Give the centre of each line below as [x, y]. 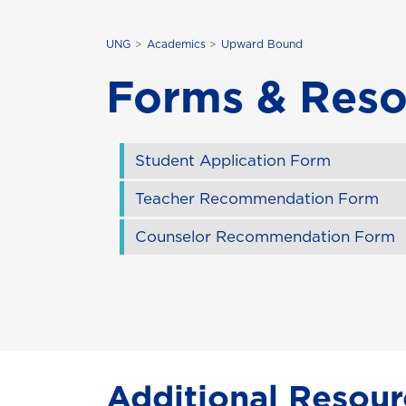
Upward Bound [262, 43]
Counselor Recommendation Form [265, 236]
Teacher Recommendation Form [257, 198]
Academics [176, 43]
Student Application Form [233, 160]
